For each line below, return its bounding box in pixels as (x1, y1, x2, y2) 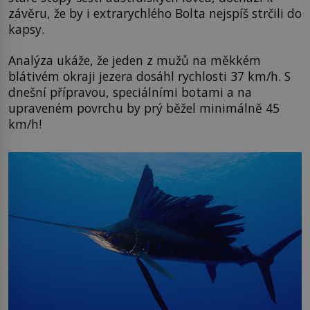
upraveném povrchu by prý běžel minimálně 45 (8, 99, 280, 116)
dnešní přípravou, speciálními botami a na (8, 83, 252, 100)
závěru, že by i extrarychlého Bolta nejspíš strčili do (8, 4, 302, 21)
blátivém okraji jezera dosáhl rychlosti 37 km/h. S (8, 67, 291, 84)
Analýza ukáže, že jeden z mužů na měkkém (8, 51, 261, 69)
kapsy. (8, 20, 44, 37)
